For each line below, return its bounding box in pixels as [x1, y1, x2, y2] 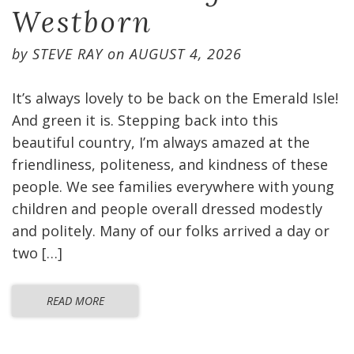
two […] [12, 243, 62, 262]
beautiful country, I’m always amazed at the [12, 133, 310, 152]
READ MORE [46, 293, 104, 308]
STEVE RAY [32, 44, 103, 63]
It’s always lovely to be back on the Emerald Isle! [12, 88, 338, 107]
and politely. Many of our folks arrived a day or [12, 221, 330, 240]
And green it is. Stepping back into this [12, 111, 278, 130]
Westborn [12, 4, 153, 40]
